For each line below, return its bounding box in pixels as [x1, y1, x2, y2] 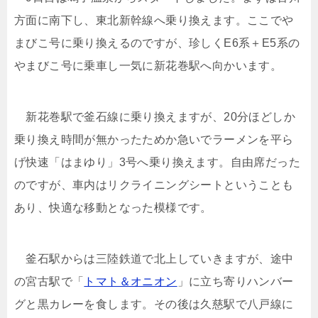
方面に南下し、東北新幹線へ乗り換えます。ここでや [14, 14, 294, 26]
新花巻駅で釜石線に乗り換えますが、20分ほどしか [14, 111, 295, 123]
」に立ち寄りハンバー [177, 275, 294, 287]
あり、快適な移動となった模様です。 [14, 202, 212, 214]
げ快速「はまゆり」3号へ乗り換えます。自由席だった [14, 156, 300, 168]
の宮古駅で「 [14, 275, 84, 287]
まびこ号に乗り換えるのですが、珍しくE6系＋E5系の [14, 37, 300, 49]
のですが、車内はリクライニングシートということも [14, 179, 294, 191]
